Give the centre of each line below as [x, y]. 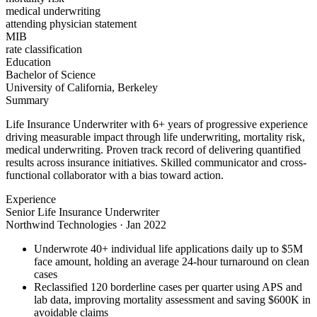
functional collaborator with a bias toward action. [115, 175]
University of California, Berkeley [82, 88]
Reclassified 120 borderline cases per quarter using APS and [168, 287]
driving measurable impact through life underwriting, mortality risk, [155, 137]
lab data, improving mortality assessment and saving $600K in [172, 300]
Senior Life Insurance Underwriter [82, 212]
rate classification [44, 50]
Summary [27, 100]
